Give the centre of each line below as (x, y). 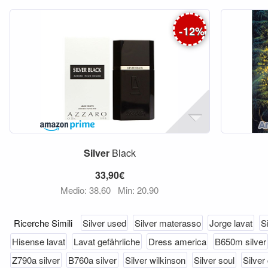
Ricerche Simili (44, 223)
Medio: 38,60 (87, 190)
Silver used (104, 223)
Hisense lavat (39, 241)
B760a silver (92, 260)
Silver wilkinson (155, 260)
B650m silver (240, 241)
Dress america (177, 241)
